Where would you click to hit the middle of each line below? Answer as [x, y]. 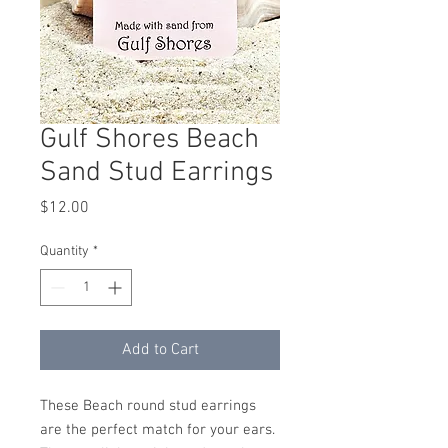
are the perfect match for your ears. [157, 430]
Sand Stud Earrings [156, 173]
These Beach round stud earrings [148, 406]
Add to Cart [160, 350]
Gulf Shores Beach [149, 140]
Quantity [64, 251]
